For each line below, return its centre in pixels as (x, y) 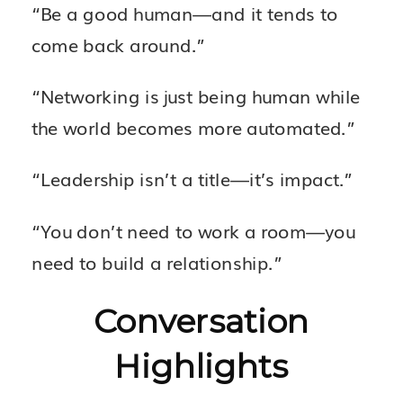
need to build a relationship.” (157, 262)
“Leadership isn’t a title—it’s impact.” (192, 179)
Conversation (201, 321)
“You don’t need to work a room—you (193, 231)
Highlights (201, 366)
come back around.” (119, 44)
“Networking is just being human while (196, 96)
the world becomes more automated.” (193, 127)
